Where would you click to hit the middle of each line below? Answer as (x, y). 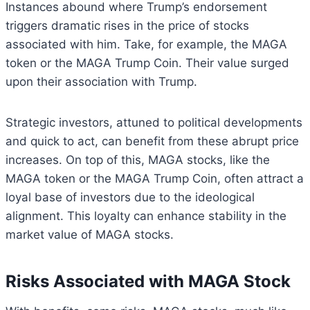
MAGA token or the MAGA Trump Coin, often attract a (155, 178)
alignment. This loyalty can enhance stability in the (146, 216)
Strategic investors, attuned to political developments (154, 122)
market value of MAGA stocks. (90, 234)
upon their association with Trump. (101, 81)
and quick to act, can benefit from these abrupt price (152, 141)
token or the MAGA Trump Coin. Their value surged (147, 63)
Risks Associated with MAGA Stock (148, 281)
